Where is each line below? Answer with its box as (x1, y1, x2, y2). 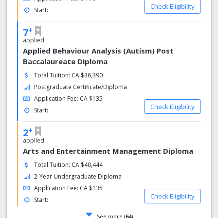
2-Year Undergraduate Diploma (34, 172, 122, 181)
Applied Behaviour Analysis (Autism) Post (23, 46, 174, 55)
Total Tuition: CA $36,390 (34, 71, 103, 79)
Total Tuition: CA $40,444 (34, 161, 103, 169)
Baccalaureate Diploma (23, 56, 108, 66)
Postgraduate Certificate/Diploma (34, 83, 127, 91)
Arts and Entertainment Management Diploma (23, 146, 193, 156)
